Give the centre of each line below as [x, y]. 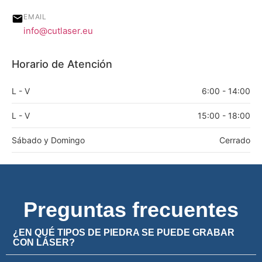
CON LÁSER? [44, 242]
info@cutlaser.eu [58, 30]
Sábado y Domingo [48, 140]
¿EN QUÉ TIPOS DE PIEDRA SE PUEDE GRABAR [124, 232]
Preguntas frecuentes [131, 209]
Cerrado [235, 140]
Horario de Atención [62, 64]
